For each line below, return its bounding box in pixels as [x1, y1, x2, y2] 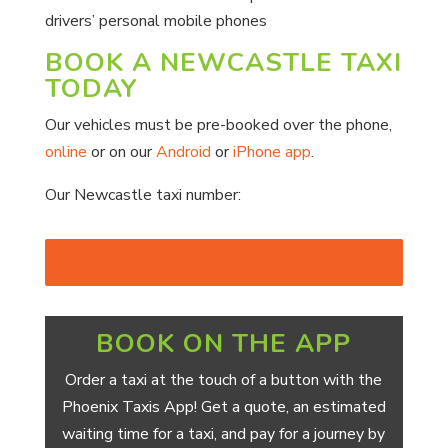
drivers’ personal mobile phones [44, 10, 267, 32]
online [44, 141, 87, 163]
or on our [86, 141, 156, 163]
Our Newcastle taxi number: [44, 184, 241, 206]
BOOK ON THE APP [96, 326, 352, 361]
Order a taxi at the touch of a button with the [65, 369, 383, 391]
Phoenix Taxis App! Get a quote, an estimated [61, 396, 386, 418]
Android [155, 141, 211, 163]
